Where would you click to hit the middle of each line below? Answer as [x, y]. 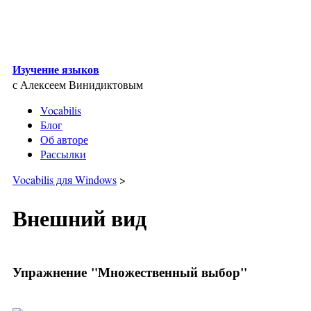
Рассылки [63, 154]
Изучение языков [56, 69]
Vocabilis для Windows [65, 179]
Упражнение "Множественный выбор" [130, 271]
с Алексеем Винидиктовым [78, 84]
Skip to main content [51, 17]
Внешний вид [79, 218]
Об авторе [64, 139]
